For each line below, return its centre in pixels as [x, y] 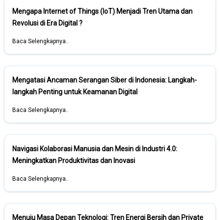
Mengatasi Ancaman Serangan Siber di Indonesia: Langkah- [105, 80]
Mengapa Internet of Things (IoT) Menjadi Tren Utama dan [102, 11]
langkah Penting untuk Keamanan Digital [75, 92]
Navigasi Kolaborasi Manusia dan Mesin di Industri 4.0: [95, 149]
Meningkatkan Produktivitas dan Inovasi [74, 161]
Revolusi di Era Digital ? [47, 23]
